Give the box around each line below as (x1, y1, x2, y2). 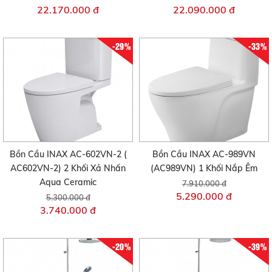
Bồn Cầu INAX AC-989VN (152, 148, 256, 160)
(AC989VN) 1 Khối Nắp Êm (151, 162, 257, 174)
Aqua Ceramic (39, 176, 97, 188)
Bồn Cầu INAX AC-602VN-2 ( (9, 148, 127, 160)
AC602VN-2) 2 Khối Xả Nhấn (10, 162, 126, 174)
